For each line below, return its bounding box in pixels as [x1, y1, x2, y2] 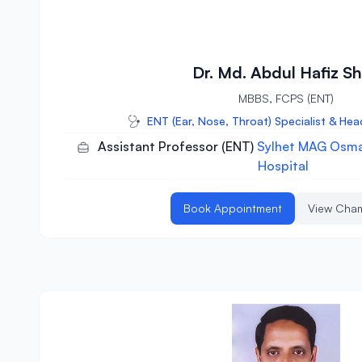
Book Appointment [183, 201, 282, 216]
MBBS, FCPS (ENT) [238, 91, 334, 106]
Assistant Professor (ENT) [98, 138, 257, 155]
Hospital [257, 158, 309, 175]
